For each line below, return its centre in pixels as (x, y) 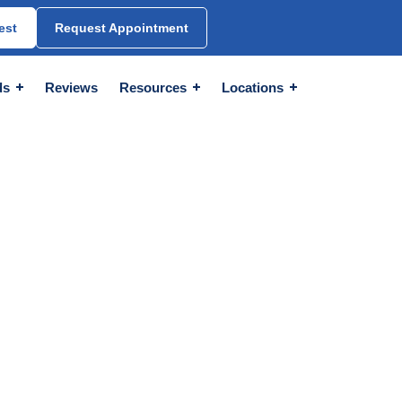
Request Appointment (122, 28)
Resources (155, 87)
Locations (254, 87)
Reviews (71, 87)
